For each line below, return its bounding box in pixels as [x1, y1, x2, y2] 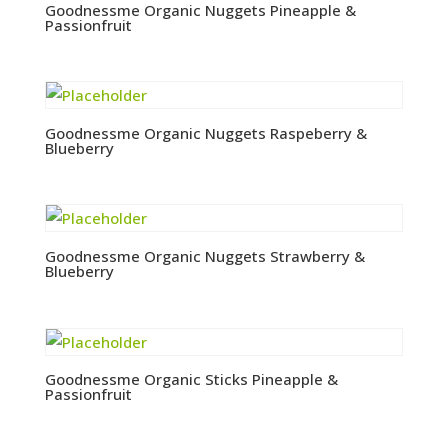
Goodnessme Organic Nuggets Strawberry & [44, 245, 365, 266]
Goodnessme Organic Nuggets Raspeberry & [44, 122, 367, 143]
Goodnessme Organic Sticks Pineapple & [44, 369, 338, 390]
